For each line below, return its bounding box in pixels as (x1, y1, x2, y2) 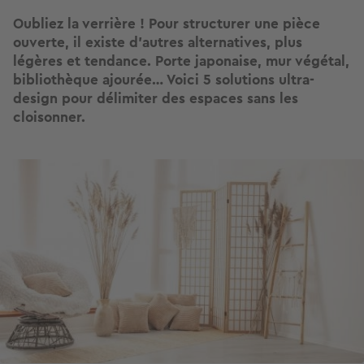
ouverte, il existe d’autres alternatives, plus (13, 32, 302, 54)
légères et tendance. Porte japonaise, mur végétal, (13, 50, 349, 72)
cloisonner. (13, 106, 85, 128)
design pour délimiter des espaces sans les (13, 88, 298, 110)
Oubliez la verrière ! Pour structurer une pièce (13, 13, 320, 35)
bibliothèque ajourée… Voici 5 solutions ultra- (13, 69, 314, 91)
